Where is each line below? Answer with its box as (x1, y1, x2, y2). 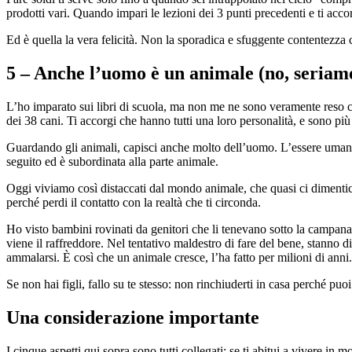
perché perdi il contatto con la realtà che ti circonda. (6, 195, 261, 209)
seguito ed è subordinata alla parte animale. (6, 154, 218, 168)
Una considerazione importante (6, 306, 259, 328)
